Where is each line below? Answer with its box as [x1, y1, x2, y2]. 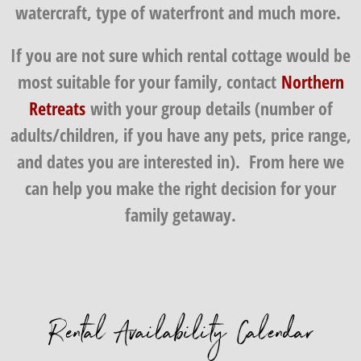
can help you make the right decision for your [25, 175, 336, 200]
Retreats [28, 95, 85, 120]
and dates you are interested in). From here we [17, 148, 344, 173]
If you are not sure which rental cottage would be [10, 42, 351, 67]
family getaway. [125, 201, 236, 226]
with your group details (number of [85, 95, 333, 120]
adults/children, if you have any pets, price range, [10, 122, 351, 147]
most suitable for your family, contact [17, 68, 281, 93]
